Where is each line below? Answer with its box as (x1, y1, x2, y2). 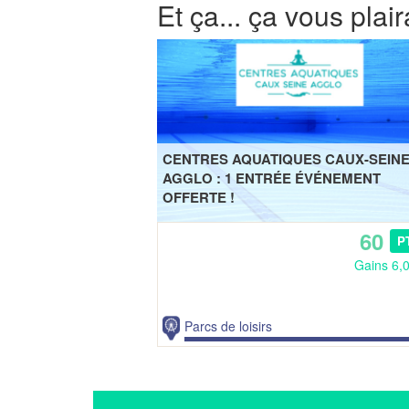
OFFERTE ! (163, 186, 236, 207)
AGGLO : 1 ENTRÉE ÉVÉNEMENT (163, 167, 382, 188)
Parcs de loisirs (184, 316, 273, 335)
